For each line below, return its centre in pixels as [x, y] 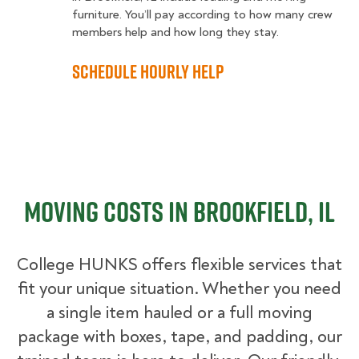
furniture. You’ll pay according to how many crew [202, 15]
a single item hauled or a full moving [179, 313]
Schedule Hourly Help [148, 72]
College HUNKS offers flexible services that [179, 265]
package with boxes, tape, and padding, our [179, 337]
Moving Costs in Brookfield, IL [179, 212]
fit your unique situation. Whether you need [179, 289]
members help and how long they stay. [177, 32]
